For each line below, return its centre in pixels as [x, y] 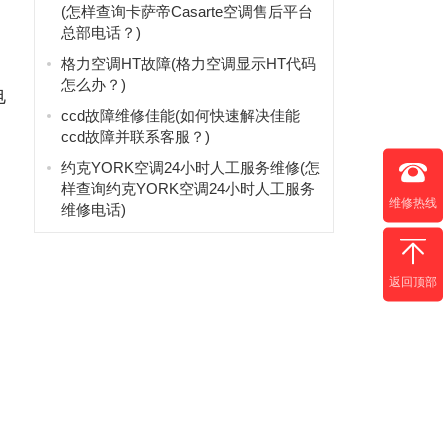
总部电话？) [100, 32]
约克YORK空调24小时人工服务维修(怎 [190, 167]
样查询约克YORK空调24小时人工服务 [187, 188]
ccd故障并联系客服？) [135, 136]
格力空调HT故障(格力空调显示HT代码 [188, 63]
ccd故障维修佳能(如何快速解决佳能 [180, 115]
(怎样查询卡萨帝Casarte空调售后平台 [186, 11]
